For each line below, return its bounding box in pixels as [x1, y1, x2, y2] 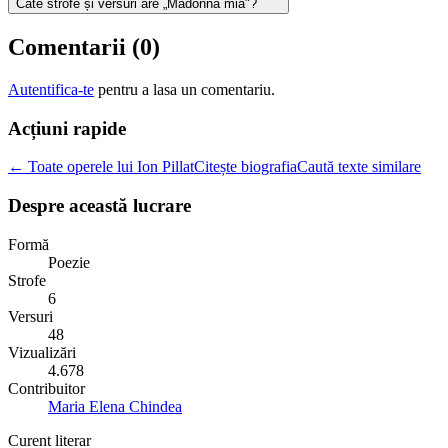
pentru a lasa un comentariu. [98, 80, 275, 98]
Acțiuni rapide [8, 117, 126, 139]
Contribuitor [8, 379, 85, 397]
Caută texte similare [297, 158, 421, 176]
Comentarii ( [8, 33, 140, 60]
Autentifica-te [8, 80, 94, 98]
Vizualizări [8, 343, 76, 361]
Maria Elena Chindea [48, 397, 182, 415]
